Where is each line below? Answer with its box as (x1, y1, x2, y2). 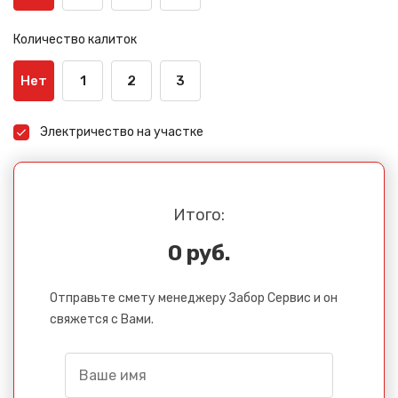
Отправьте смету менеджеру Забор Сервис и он (50, 290, 338, 306)
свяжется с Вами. (50, 311, 154, 327)
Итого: (173, 204, 225, 225)
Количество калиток (13, 31, 137, 47)
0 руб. (168, 240, 230, 266)
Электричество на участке (40, 123, 203, 139)
